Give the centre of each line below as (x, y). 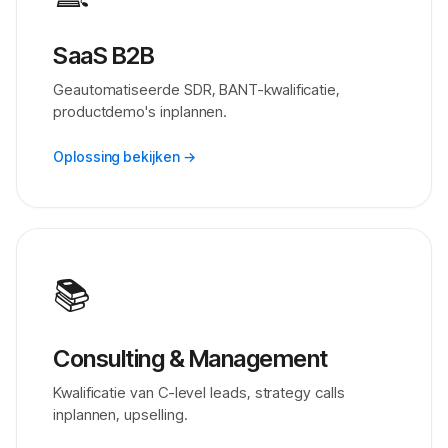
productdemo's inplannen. (140, 111)
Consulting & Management (190, 358)
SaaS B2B (104, 55)
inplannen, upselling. (120, 414)
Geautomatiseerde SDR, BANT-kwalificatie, (196, 89)
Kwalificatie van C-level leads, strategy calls (199, 392)
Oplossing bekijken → (124, 156)
